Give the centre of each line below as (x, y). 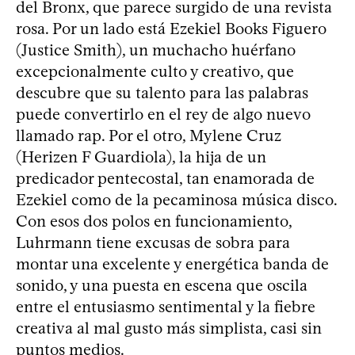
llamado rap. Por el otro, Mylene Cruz (149, 135)
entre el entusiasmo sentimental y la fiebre (166, 306)
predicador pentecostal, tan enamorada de (165, 178)
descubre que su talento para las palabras (162, 92)
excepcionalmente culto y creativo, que (155, 71)
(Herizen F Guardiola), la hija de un (141, 157)
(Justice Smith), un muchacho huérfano (156, 50)
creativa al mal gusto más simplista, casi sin (169, 328)
